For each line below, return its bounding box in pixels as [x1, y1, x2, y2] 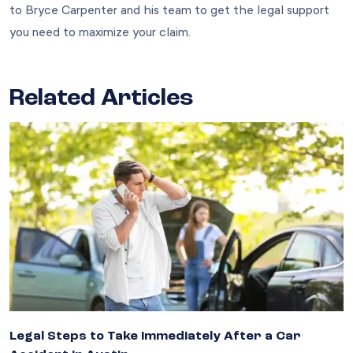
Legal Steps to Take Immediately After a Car [9, 329, 301, 343]
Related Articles [9, 86, 193, 110]
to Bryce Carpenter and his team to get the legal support [9, 2, 329, 17]
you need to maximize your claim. [9, 24, 191, 39]
